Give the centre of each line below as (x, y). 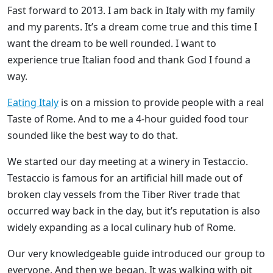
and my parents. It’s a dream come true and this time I (132, 27)
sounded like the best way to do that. (93, 135)
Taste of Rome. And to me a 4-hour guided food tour (128, 119)
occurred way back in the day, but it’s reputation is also (134, 211)
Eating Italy (33, 102)
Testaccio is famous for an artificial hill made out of (125, 178)
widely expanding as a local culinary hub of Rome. (122, 227)
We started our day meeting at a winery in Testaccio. (128, 161)
